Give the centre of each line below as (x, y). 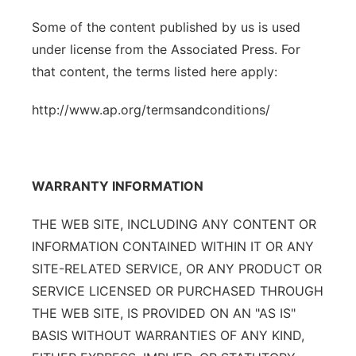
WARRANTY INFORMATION (118, 186)
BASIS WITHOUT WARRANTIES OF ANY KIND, (168, 335)
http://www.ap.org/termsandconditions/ (151, 110)
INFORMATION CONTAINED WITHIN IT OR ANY (173, 246)
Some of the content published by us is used (166, 27)
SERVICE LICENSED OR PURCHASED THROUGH (178, 291)
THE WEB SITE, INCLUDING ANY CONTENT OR (174, 224)
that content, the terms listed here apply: (155, 72)
